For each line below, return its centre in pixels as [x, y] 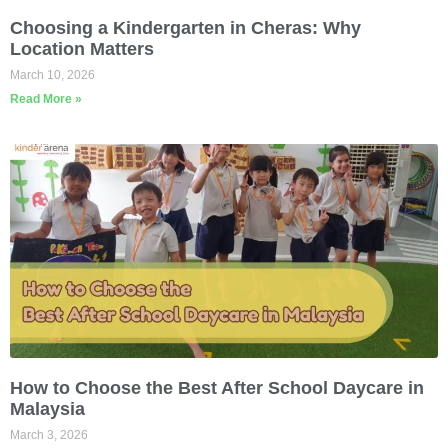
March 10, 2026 [52, 74]
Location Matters [82, 48]
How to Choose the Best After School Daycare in [217, 387]
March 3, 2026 [49, 434]
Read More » [46, 98]
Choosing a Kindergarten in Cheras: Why [185, 27]
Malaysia [47, 408]
